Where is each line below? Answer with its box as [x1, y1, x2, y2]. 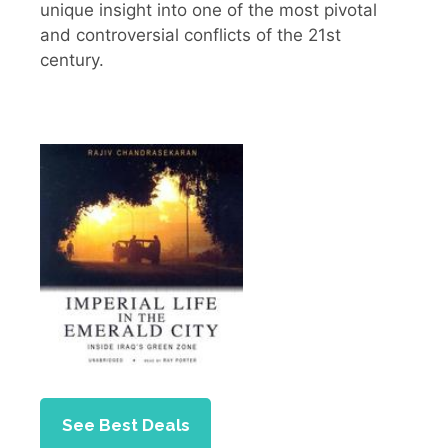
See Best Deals [61, 415, 190, 436]
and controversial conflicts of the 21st [40, 24, 341, 45]
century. [40, 49, 104, 70]
